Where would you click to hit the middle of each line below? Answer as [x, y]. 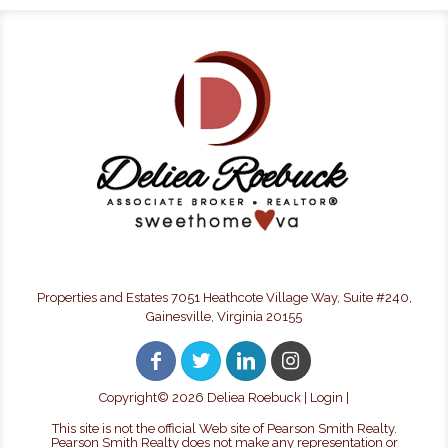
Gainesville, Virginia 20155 [224, 316]
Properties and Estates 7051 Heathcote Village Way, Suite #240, [224, 297]
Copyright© [135, 397]
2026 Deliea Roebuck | [241, 397]
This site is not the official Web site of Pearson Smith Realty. [224, 428]
